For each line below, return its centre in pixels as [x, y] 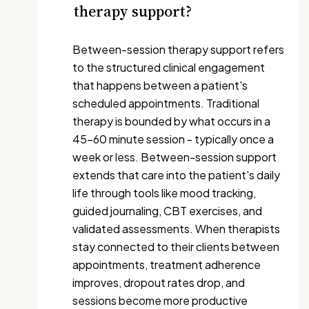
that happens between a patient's [160, 85]
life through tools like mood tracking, [164, 193]
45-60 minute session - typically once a [173, 139]
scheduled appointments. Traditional [166, 103]
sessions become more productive [160, 300]
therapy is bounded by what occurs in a [171, 121]
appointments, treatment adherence [167, 265]
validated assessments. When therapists [176, 229]
